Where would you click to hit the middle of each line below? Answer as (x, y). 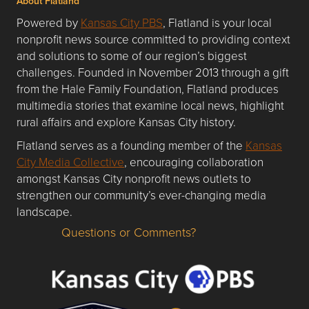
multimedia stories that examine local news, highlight (150, 105)
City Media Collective (70, 161)
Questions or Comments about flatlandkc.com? (144, 239)
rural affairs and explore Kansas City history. (126, 121)
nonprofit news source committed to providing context (153, 39)
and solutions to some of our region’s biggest (132, 55)
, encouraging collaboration (194, 161)
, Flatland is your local (217, 22)
